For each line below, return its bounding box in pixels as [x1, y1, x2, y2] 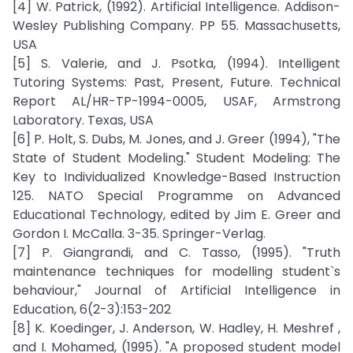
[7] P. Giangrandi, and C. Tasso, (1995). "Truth [13, 243, 340, 262]
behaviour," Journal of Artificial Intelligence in [13, 281, 340, 299]
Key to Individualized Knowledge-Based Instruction [13, 168, 340, 186]
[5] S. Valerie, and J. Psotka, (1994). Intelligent [13, 54, 340, 72]
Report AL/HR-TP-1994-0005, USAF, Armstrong [13, 92, 340, 110]
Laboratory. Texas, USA [13, 111, 154, 129]
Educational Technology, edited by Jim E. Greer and [13, 206, 340, 224]
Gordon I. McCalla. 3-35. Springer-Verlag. [13, 225, 266, 243]
